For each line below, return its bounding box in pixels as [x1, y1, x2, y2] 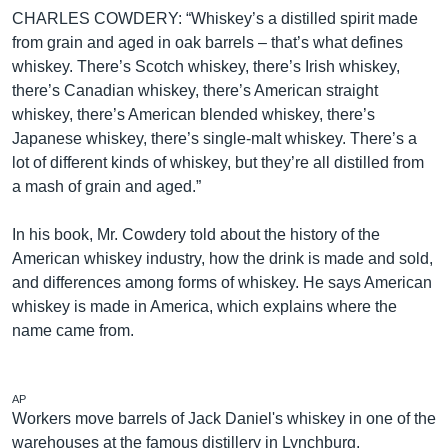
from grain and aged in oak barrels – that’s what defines [12, 34, 403, 51]
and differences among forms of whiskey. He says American [12, 274, 432, 291]
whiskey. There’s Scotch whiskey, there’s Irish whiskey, [12, 58, 400, 75]
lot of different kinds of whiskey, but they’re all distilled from [12, 154, 424, 171]
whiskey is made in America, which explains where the [12, 298, 397, 315]
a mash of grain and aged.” [12, 178, 201, 195]
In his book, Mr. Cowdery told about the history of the [12, 226, 380, 243]
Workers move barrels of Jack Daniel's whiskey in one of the [12, 410, 436, 427]
